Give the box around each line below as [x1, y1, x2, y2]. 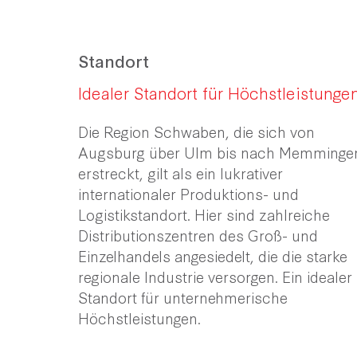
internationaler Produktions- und [78, 182, 299, 204]
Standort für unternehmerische [78, 286, 288, 308]
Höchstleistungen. [78, 307, 201, 328]
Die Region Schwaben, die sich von [78, 120, 315, 142]
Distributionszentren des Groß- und [78, 224, 318, 245]
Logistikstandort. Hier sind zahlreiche [78, 203, 330, 225]
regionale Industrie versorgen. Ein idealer [78, 265, 352, 287]
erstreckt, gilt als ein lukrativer [78, 162, 283, 183]
